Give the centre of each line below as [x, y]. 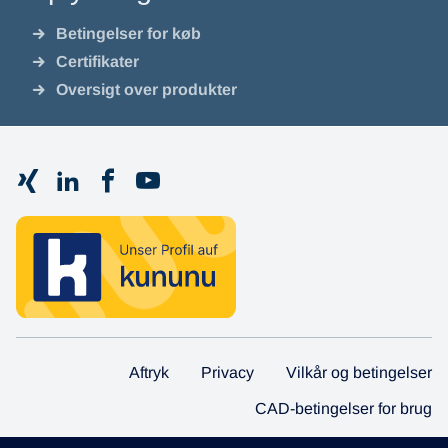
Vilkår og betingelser [359, 372]
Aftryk [149, 372]
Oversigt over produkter [147, 90]
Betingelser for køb [129, 34]
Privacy [227, 372]
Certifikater [98, 62]
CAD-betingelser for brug [343, 408]
